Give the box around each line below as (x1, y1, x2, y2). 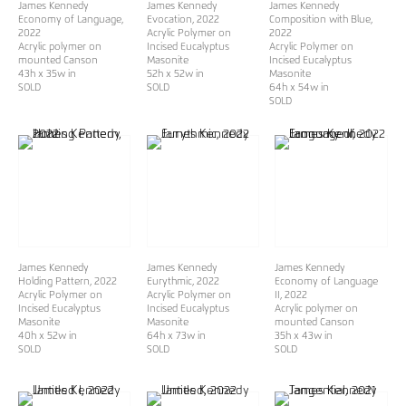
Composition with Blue (268, 14, 371, 24)
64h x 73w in (146, 330, 206, 341)
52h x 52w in (146, 68, 204, 79)
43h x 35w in (18, 68, 76, 79)
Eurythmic (146, 275, 192, 286)
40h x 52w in (18, 330, 77, 341)
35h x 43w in (275, 330, 333, 341)
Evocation (146, 14, 192, 24)
